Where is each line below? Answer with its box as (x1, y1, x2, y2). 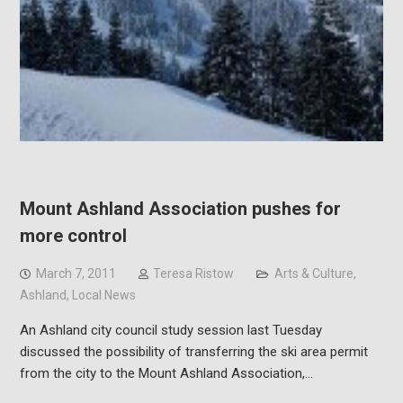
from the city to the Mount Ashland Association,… (19, 365, 313, 382)
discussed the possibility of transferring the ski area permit (19, 344, 368, 361)
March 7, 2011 (35, 266, 116, 282)
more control (19, 225, 127, 247)
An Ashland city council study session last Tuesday (19, 322, 322, 339)
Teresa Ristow (152, 266, 234, 282)
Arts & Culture (273, 266, 354, 282)
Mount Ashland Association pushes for (19, 198, 341, 220)
